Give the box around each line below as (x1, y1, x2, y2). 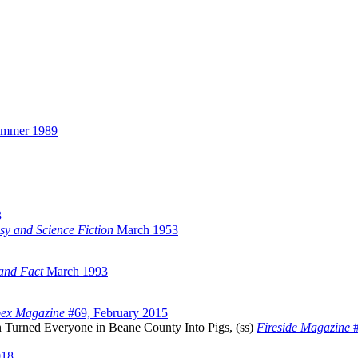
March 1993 (43, 265, 108, 279)
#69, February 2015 (65, 306, 168, 320)
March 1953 (113, 223, 178, 237)
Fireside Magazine (257, 320, 350, 335)
